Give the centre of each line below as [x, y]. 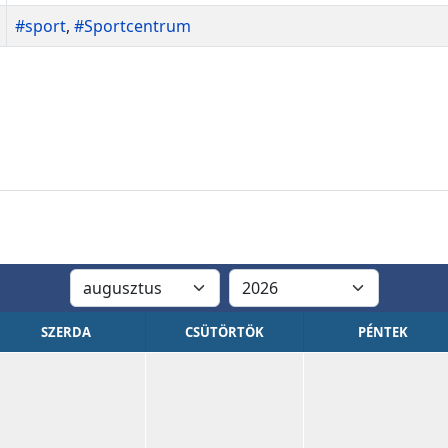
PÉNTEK [382, 332]
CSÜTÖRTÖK [224, 332]
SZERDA [65, 332]
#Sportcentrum [132, 26]
